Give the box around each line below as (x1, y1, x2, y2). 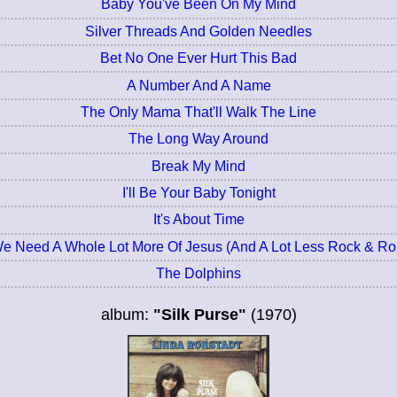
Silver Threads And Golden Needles (85, 23, 312, 39)
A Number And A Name (126, 77, 271, 93)
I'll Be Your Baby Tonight (121, 185, 276, 201)
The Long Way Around (128, 131, 269, 147)
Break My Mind (152, 158, 245, 174)
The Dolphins (156, 266, 241, 282)
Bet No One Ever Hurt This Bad (100, 51, 297, 66)
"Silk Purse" (152, 306, 246, 324)
